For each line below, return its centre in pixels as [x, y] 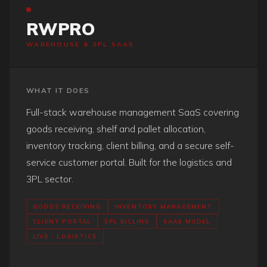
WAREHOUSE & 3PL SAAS [80, 44]
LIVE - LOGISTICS [65, 236]
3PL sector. [50, 179]
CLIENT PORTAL [62, 221]
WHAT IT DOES [58, 90]
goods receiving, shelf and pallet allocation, [116, 129]
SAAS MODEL [187, 221]
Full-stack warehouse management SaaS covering [133, 112]
